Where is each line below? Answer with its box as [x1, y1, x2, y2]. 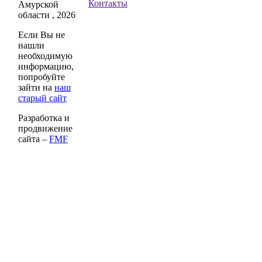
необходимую [18, 50, 73, 61]
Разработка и [18, 112, 70, 123]
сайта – [18, 133, 49, 144]
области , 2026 [18, 9, 75, 20]
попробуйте [18, 71, 65, 82]
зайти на [18, 82, 54, 92]
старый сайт [18, 92, 67, 103]
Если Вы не [18, 29, 65, 40]
